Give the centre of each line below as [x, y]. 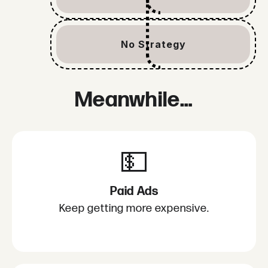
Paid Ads [134, 192]
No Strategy [153, 45]
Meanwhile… [134, 100]
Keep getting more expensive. [134, 209]
